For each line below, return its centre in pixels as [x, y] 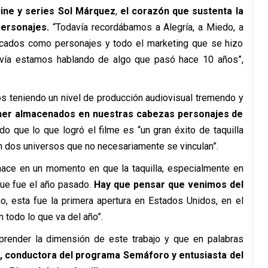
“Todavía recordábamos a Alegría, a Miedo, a [146, 27]
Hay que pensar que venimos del [167, 185]
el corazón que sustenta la [182, 11]
